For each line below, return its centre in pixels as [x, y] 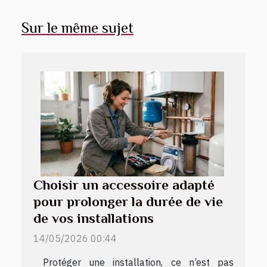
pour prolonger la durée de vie [128, 201]
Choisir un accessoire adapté [124, 184]
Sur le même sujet [77, 28]
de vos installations [94, 218]
